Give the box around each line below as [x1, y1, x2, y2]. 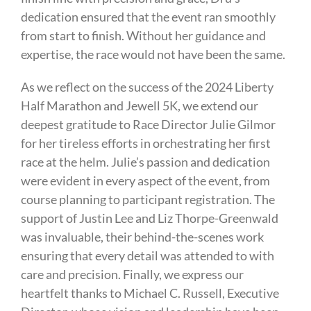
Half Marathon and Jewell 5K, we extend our [20, 98, 258, 114]
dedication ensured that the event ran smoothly [20, 9, 276, 25]
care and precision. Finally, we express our [20, 267, 244, 283]
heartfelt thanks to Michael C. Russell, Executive [20, 285, 279, 301]
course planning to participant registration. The [20, 192, 275, 208]
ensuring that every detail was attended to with [20, 248, 274, 264]
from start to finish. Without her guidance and [20, 28, 266, 44]
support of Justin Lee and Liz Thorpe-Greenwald [20, 210, 278, 226]
